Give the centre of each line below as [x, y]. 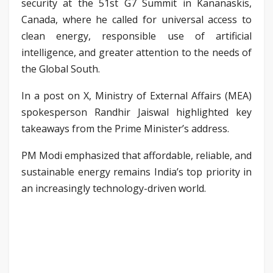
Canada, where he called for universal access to [136, 19]
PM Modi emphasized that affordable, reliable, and [136, 155]
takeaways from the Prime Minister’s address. [125, 128]
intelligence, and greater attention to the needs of [136, 52]
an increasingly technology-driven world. [114, 188]
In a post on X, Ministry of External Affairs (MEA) [136, 95]
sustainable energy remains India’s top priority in [136, 172]
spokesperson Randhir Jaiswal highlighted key [136, 112]
